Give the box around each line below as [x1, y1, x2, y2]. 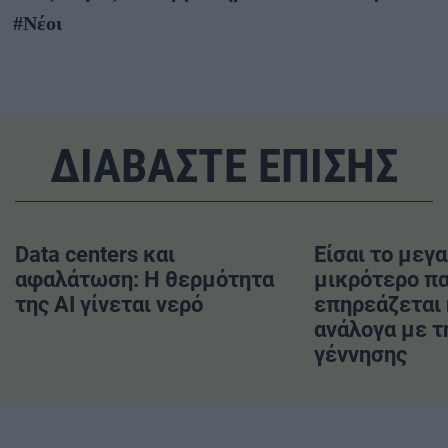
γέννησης [313, 342, 407, 368]
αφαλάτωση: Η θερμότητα [15, 267, 274, 293]
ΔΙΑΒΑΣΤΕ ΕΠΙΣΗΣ [50, 137, 398, 193]
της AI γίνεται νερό [15, 292, 203, 318]
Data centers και [15, 242, 175, 268]
